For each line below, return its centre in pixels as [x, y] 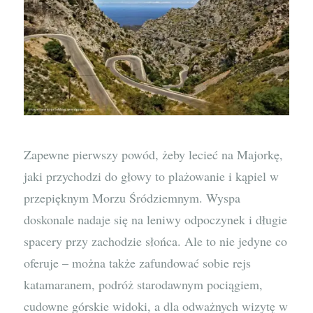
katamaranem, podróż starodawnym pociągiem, [144, 284]
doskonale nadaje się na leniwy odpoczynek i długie [156, 219]
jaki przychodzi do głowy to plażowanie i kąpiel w [152, 176]
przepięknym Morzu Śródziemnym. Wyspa [132, 197]
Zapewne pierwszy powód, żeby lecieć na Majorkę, [154, 154]
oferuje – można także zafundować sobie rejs [138, 262]
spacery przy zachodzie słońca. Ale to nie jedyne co [156, 241]
